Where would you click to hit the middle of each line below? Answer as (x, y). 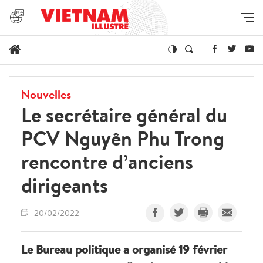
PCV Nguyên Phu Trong (123, 138)
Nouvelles (46, 94)
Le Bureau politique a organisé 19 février (124, 249)
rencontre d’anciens (107, 161)
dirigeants (65, 185)
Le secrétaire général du (124, 114)
